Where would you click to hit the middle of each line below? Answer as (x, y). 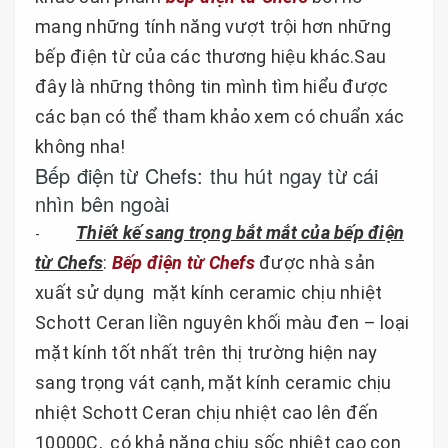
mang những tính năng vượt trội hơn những (213, 26)
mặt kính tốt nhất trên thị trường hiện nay (206, 352)
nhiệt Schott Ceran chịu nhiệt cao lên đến (207, 412)
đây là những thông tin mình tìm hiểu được (212, 86)
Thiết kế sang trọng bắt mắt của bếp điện (240, 232)
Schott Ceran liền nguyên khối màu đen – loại (222, 322)
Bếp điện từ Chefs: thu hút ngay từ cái (207, 175)
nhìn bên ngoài (102, 203)
